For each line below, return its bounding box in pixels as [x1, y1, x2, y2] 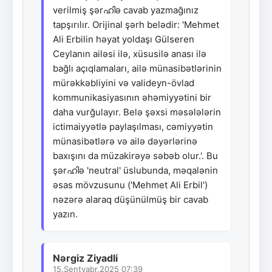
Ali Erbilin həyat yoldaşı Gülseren [53, 33, 194, 45]
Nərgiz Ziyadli [53, 251, 118, 264]
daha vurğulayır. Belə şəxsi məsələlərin [53, 106, 221, 118]
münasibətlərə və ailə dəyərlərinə [53, 135, 197, 147]
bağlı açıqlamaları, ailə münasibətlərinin [53, 62, 222, 74]
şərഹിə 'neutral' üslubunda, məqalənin [53, 164, 218, 176]
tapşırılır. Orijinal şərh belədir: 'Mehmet [53, 18, 219, 30]
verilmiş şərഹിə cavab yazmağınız [53, 4, 199, 16]
